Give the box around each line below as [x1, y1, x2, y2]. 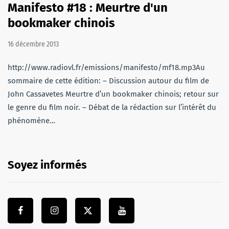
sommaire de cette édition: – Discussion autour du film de [8, 76, 209, 85]
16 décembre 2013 [8, 39, 59, 49]
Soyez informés [8, 157, 87, 172]
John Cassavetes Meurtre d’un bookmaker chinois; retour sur [8, 89, 219, 99]
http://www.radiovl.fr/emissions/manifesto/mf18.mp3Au [8, 62, 205, 72]
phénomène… [8, 116, 55, 125]
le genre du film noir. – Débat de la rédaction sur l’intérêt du [8, 102, 216, 112]
